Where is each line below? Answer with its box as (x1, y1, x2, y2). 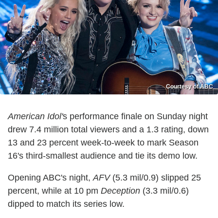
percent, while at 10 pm (8, 185, 101, 196)
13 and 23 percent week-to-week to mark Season (8, 137, 199, 147)
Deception (101, 185, 140, 196)
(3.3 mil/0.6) (140, 185, 189, 196)
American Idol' (8, 111, 63, 121)
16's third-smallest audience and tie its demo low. (8, 150, 198, 161)
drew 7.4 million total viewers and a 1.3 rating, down (8, 124, 209, 134)
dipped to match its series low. (8, 199, 125, 209)
